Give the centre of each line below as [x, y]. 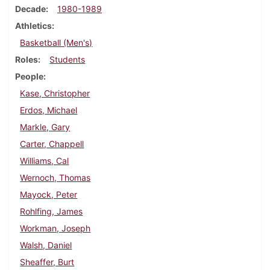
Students [67, 60]
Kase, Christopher [55, 93]
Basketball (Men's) [56, 43]
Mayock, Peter [49, 195]
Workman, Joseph [55, 228]
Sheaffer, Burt [47, 262]
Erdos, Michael [49, 110]
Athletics [33, 26]
